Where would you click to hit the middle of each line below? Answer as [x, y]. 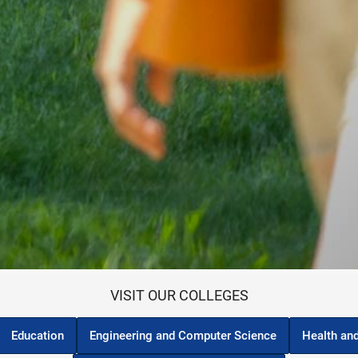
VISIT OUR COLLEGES [179, 295]
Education [37, 335]
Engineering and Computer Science [183, 335]
